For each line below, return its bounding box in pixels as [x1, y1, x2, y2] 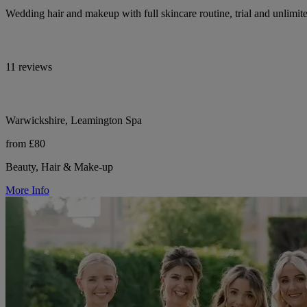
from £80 [5, 137, 45, 149]
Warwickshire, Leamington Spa [5, 114, 142, 126]
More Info [5, 184, 49, 196]
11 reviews [5, 60, 52, 73]
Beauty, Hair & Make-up [5, 160, 113, 173]
